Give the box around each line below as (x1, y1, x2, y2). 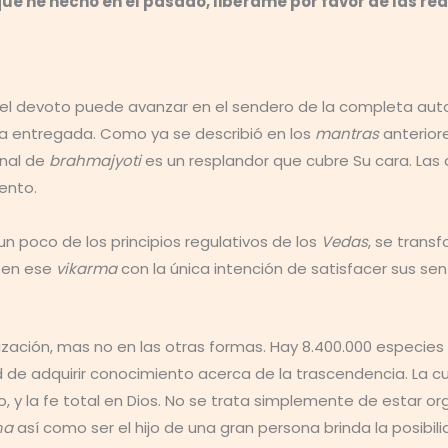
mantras (315, 123, 379, 144)
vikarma (56, 258, 117, 279)
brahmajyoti (49, 150, 141, 171)
